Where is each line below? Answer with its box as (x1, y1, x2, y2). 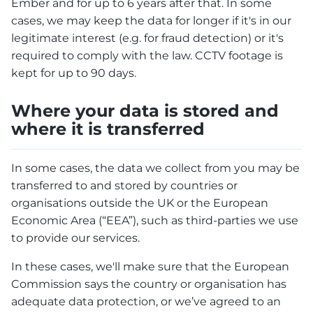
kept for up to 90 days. (11, 66, 136, 80)
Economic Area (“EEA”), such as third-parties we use (11, 213, 298, 227)
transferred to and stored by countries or (11, 178, 238, 192)
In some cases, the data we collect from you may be (11, 161, 300, 175)
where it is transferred (11, 119, 205, 140)
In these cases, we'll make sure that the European (11, 259, 289, 273)
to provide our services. (11, 231, 140, 245)
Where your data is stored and (11, 101, 279, 122)
